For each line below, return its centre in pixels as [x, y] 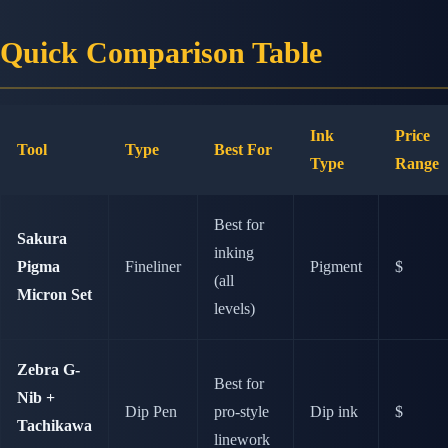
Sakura [42, 239]
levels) [234, 309]
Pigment [336, 267]
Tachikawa [54, 426]
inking [234, 253]
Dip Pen [151, 412]
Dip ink [334, 412]
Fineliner [153, 267]
